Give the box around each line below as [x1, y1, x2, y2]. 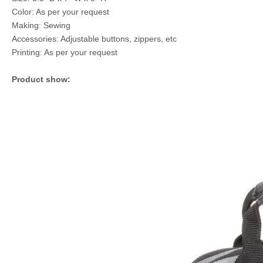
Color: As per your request [12, 7, 109, 16]
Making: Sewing [12, 21, 70, 30]
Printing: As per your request [12, 48, 117, 57]
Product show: [12, 75, 70, 84]
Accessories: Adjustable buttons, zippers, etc [12, 34, 177, 43]
